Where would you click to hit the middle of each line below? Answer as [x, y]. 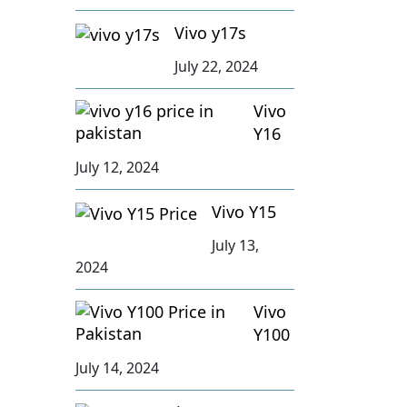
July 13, [236, 245]
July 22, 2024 [217, 66]
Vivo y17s [211, 32]
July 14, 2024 [118, 367]
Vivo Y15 [244, 211]
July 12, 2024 [118, 167]
